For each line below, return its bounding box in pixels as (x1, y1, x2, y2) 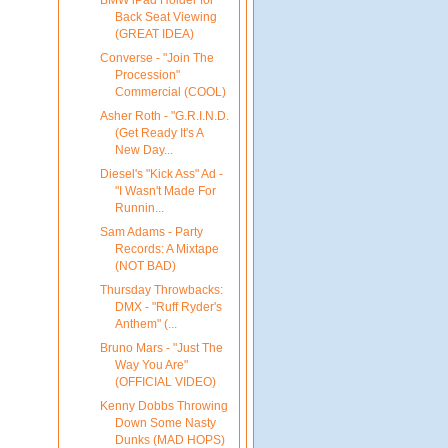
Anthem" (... (114, 317, 177, 332)
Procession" (114, 68, 180, 82)
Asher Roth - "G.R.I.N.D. (99, 109, 229, 124)
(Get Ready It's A (114, 126, 203, 141)
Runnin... (114, 201, 164, 216)
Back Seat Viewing (114, 9, 217, 24)
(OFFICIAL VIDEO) (114, 375, 216, 390)
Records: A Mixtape (114, 242, 219, 257)
